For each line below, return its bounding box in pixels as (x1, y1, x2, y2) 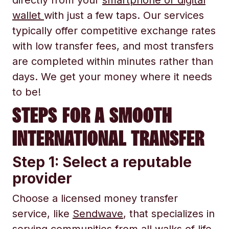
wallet (12, 9, 44, 21)
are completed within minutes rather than (12, 55, 213, 67)
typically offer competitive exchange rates (12, 25, 216, 37)
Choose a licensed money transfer (12, 192, 178, 204)
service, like (12, 208, 73, 220)
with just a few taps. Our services (44, 9, 204, 21)
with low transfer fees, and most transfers (12, 40, 214, 52)
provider (12, 170, 72, 187)
